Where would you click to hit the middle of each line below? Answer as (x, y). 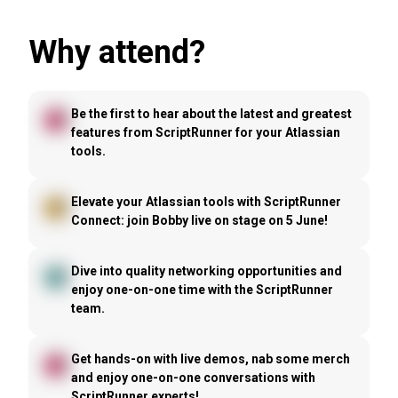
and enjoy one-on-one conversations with (193, 377)
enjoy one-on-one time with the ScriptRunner (202, 289)
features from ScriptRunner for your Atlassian (205, 132)
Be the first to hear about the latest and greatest (211, 113)
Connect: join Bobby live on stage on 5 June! (199, 220)
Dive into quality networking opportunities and (206, 271)
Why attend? (117, 52)
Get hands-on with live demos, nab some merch (210, 358)
